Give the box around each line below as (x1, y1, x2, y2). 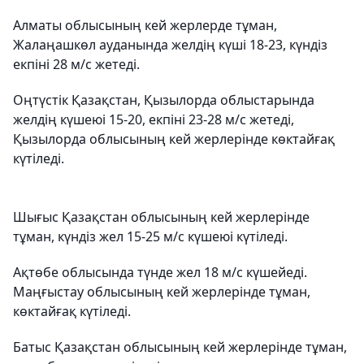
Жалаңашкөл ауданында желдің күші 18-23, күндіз (13, 36, 327, 54)
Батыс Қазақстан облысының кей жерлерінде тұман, (13, 338, 347, 357)
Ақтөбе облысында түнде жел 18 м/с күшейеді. (13, 263, 307, 282)
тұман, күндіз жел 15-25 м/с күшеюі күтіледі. (13, 227, 288, 246)
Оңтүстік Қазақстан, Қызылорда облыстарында (13, 91, 314, 110)
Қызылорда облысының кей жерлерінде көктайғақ (13, 130, 335, 149)
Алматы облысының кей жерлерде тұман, (13, 16, 277, 35)
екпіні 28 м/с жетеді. (13, 55, 140, 74)
